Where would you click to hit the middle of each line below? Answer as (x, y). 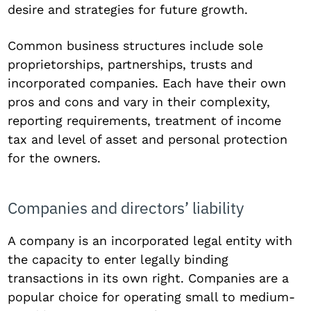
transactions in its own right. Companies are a (149, 278)
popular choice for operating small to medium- (152, 296)
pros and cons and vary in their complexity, (139, 101)
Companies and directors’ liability (126, 207)
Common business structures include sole (136, 45)
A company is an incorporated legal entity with (150, 240)
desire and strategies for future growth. (128, 9)
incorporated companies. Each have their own (147, 83)
